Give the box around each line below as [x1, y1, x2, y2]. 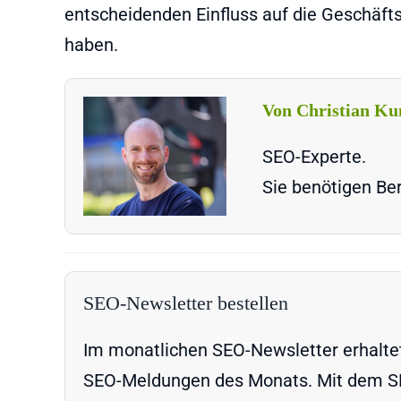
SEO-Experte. [262, 145, 366, 167]
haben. [64, 33, 118, 55]
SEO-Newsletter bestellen [83, 291, 288, 314]
